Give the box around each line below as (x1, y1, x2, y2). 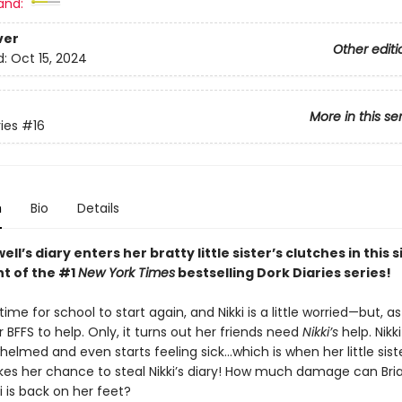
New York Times (77, 264, 175, 282)
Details (76, 199, 119, 217)
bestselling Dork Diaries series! (174, 264, 391, 282)
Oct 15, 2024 (10, 49, 87, 68)
